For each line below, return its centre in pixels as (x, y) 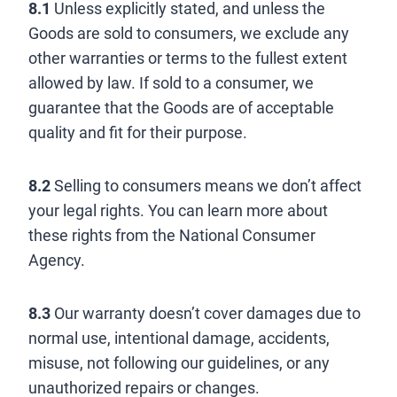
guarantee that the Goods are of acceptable (181, 108)
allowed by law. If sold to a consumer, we (171, 83)
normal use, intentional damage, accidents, (179, 338)
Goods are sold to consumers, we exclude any (189, 33)
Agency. (57, 260)
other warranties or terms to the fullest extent (188, 58)
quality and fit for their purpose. (138, 132)
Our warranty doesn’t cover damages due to (206, 313)
